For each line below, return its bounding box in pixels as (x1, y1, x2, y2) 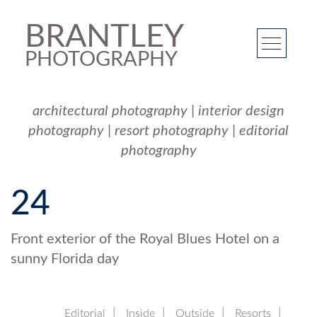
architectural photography (33, 104, 188, 118)
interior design (198, 104, 284, 118)
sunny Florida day (11, 252, 119, 266)
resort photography (115, 124, 229, 138)
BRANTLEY (25, 21, 184, 53)
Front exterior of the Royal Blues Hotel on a (11, 232, 279, 246)
